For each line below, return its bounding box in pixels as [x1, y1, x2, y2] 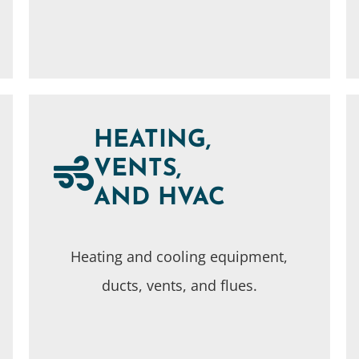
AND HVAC [94, 185, 226, 211]
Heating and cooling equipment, [71, 246, 288, 266]
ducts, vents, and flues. [101, 275, 257, 295]
